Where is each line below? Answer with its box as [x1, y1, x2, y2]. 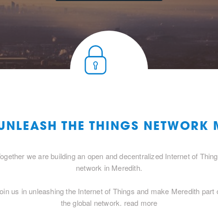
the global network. [60, 198, 124, 208]
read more [124, 198, 158, 208]
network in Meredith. [76, 163, 142, 173]
